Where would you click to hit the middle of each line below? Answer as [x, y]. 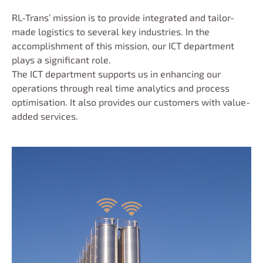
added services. [45, 116]
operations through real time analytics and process [121, 87]
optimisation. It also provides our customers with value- [131, 102]
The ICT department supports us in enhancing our [116, 73]
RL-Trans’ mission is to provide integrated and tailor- [123, 17]
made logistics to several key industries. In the [111, 31]
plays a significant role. [61, 59]
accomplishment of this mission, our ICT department [123, 45]
